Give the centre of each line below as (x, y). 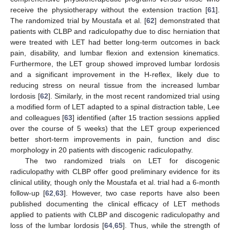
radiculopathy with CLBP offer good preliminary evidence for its (115, 172)
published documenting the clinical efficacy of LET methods (115, 204)
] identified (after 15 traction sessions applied (146, 118)
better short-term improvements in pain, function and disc (115, 139)
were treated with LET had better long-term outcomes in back (115, 42)
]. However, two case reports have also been (142, 193)
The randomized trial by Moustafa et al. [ (79, 21)
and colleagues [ (37, 118)
